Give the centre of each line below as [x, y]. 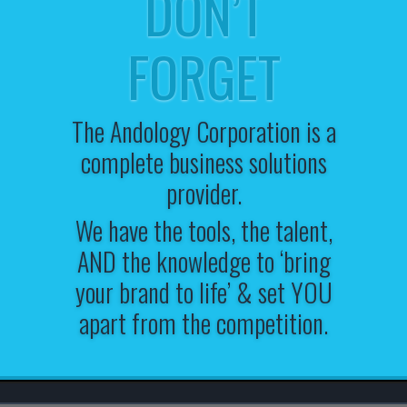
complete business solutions [203, 163]
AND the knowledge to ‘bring [203, 262]
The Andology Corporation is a [203, 132]
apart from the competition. [203, 323]
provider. [203, 194]
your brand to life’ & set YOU [203, 293]
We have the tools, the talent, [203, 231]
